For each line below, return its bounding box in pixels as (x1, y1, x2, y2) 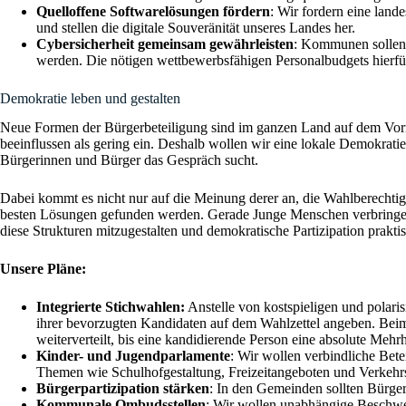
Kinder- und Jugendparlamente (36, 348, 230, 364)
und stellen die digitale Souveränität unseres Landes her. (36, 19, 355, 35)
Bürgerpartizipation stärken (36, 381, 209, 397)
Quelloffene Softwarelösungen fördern (36, 3, 270, 19)
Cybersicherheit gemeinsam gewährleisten (36, 35, 294, 52)
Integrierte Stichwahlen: (36, 299, 185, 315)
